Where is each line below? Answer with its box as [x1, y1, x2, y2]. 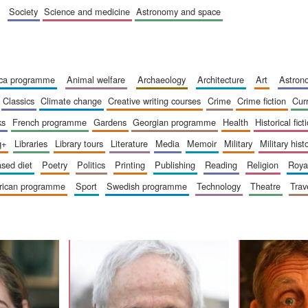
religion [252, 158, 278, 172]
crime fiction [243, 94, 286, 108]
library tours [59, 137, 103, 151]
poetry [48, 158, 68, 172]
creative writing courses [114, 94, 201, 108]
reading [210, 158, 237, 172]
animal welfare [73, 73, 126, 87]
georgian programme [140, 115, 217, 129]
